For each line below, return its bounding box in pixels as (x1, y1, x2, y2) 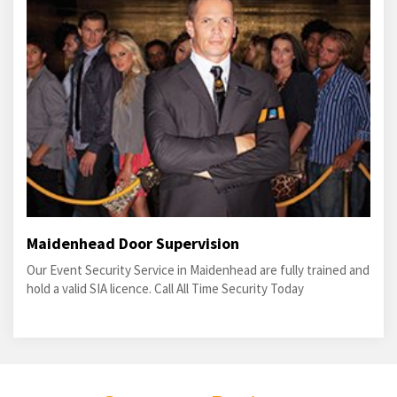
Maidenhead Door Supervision (27, 233, 239, 254)
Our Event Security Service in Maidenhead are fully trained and (27, 261, 370, 279)
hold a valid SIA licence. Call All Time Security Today (27, 280, 304, 298)
